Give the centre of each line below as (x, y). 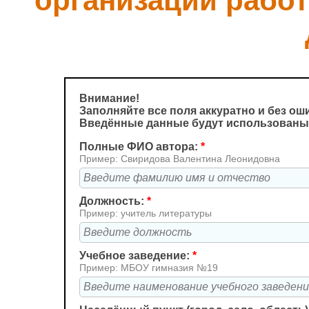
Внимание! (109, 98)
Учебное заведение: (136, 256)
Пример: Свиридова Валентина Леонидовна (180, 159)
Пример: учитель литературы (146, 213)
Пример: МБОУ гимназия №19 (149, 268)
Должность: (113, 201)
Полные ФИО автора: (140, 147)
